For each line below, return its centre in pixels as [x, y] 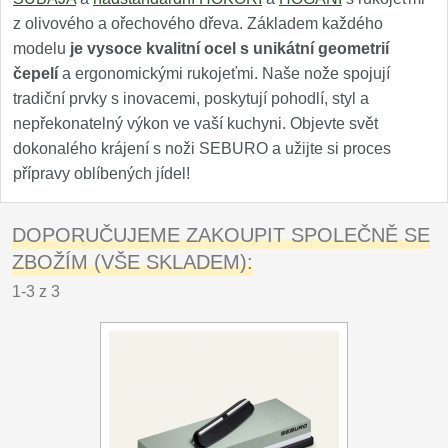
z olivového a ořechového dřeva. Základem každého [198, 23]
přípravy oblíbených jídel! [101, 173]
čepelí [35, 73]
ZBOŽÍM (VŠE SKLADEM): [132, 262]
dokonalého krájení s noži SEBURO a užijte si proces [202, 148]
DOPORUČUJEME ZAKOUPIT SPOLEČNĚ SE [221, 235]
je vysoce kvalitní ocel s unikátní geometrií [229, 48]
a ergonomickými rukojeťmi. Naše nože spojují [224, 73]
